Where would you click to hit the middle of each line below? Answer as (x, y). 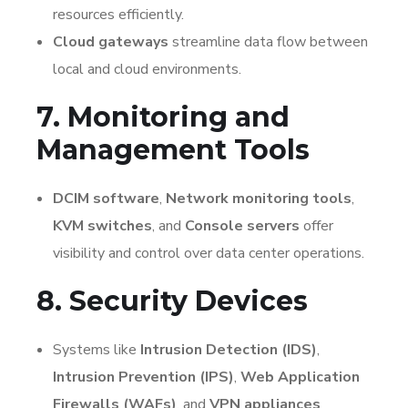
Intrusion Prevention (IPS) (143, 377)
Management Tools (173, 149)
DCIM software (106, 198)
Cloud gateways (111, 41)
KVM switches (102, 225)
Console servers (242, 225)
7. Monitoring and (163, 117)
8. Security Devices (172, 301)
